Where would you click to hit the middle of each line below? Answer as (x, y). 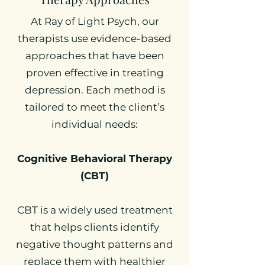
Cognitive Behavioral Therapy (95, 159)
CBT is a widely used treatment (95, 210)
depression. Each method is (95, 90)
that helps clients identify (95, 227)
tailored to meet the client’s (95, 107)
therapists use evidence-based (95, 38)
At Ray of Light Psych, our (95, 21)
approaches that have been (95, 56)
